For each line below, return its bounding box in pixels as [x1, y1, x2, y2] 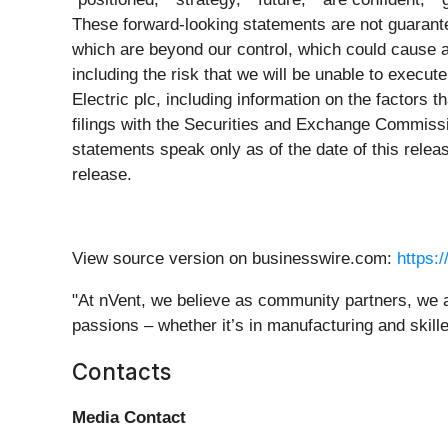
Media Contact [72, 408, 186, 428]
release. [72, 165, 132, 185]
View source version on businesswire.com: [72, 249, 397, 269]
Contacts [72, 358, 171, 386]
